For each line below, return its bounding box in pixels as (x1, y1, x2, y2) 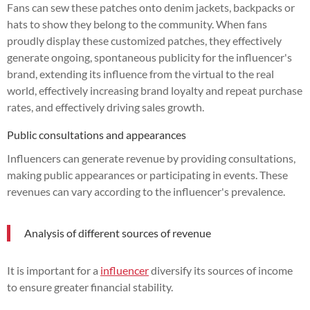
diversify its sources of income (149, 263, 293, 277)
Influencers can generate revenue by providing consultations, (7, 151, 295, 165)
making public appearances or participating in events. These (7, 167, 288, 181)
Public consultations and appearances (7, 127, 186, 141)
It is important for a (7, 263, 100, 277)
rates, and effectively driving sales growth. (7, 100, 204, 113)
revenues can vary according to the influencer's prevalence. (7, 184, 285, 198)
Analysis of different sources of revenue (24, 226, 211, 239)
